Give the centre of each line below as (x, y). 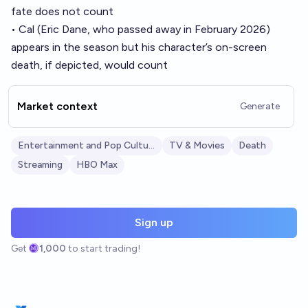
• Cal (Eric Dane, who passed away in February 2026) (141, 29)
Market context (57, 106)
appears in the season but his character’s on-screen (139, 47)
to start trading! (104, 249)
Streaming (40, 165)
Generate (260, 106)
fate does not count (62, 11)
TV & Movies (197, 145)
